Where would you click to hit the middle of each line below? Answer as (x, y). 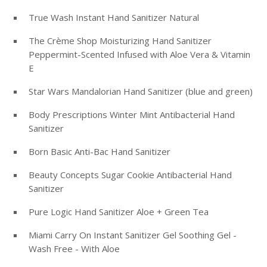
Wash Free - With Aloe (74, 249)
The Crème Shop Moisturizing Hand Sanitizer (120, 41)
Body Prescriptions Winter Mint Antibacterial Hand (132, 115)
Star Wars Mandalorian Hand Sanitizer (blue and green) (141, 91)
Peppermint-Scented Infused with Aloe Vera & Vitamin (139, 55)
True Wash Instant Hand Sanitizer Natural (114, 18)
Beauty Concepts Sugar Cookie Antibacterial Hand (130, 175)
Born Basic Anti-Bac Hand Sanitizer (100, 152)
